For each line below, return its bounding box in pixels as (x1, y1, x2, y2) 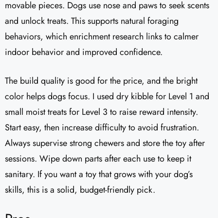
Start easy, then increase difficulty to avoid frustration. (5, 121, 199, 134)
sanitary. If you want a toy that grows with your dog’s (5, 168, 193, 181)
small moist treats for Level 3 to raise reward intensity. (5, 106, 198, 119)
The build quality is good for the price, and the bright (5, 74, 198, 88)
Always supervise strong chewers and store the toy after (5, 137, 205, 150)
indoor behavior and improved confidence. (5, 46, 163, 59)
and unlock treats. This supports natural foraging (5, 15, 179, 28)
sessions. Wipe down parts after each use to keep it (5, 152, 191, 165)
